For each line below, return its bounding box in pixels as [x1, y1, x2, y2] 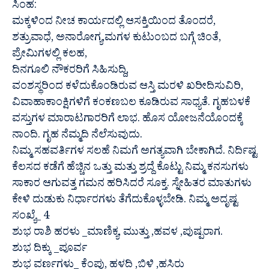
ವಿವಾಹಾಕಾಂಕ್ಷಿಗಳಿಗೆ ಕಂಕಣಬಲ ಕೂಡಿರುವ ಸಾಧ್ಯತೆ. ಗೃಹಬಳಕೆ [12, 95, 250, 113]
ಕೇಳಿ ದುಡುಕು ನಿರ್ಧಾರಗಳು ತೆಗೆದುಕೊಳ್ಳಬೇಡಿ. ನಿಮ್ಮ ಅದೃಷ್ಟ [12, 193, 238, 211]
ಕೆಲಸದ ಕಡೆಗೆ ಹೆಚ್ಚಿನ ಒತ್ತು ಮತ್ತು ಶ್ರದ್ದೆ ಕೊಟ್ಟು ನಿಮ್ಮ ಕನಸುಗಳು [12, 160, 249, 178]
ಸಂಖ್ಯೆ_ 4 [12, 209, 49, 227]
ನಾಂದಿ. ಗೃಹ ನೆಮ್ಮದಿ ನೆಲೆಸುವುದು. [12, 128, 142, 146]
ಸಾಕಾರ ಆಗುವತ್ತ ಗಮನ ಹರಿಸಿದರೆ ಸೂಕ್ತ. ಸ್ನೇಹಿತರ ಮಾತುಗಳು [12, 177, 252, 195]
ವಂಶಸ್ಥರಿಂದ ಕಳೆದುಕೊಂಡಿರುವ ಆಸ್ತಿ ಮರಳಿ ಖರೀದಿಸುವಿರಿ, [12, 79, 243, 97]
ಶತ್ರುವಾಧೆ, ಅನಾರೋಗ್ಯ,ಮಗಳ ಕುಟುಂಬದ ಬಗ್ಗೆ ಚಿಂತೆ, [12, 31, 221, 49]
